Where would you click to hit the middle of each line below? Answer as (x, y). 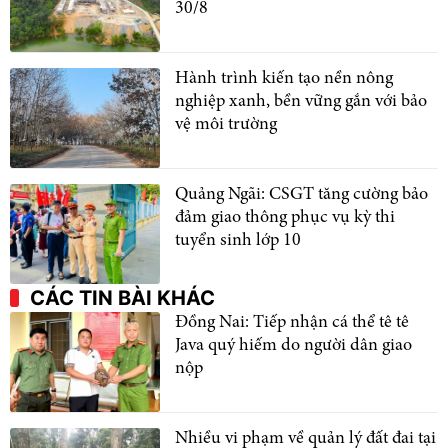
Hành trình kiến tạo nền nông (284, 78)
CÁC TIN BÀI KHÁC (122, 297)
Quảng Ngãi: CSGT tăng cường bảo (301, 194)
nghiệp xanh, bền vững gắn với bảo (301, 101)
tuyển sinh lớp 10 (238, 240)
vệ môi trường (226, 124)
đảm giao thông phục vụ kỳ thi (285, 217)
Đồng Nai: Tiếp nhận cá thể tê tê (292, 322)
